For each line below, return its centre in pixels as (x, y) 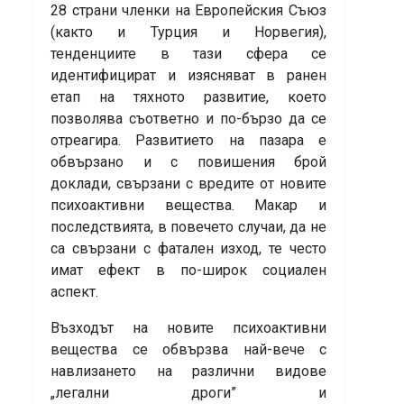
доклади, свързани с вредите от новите (188, 184)
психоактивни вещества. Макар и (188, 206)
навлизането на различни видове (188, 372)
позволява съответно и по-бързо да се (188, 119)
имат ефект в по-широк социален (188, 271)
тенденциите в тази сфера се (188, 54)
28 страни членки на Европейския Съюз (188, 11)
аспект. (74, 292)
